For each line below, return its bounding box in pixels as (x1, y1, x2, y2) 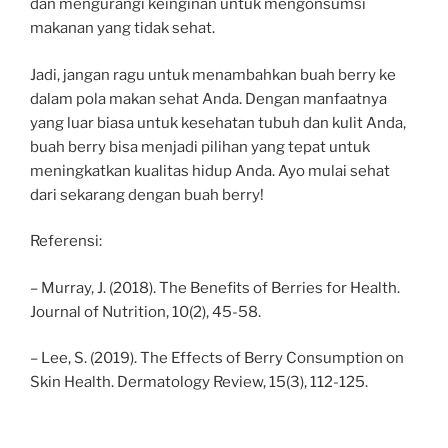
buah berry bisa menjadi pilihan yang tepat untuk (30, 137, 370, 156)
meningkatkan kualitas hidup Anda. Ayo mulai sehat (30, 161, 390, 180)
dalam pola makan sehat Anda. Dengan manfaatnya (30, 89, 387, 108)
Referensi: (30, 232, 102, 251)
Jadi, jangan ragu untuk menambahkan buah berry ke (30, 65, 396, 84)
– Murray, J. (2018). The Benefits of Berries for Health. (30, 278, 400, 297)
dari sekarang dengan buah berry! (30, 185, 264, 204)
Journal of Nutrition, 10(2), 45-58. (30, 302, 261, 321)
